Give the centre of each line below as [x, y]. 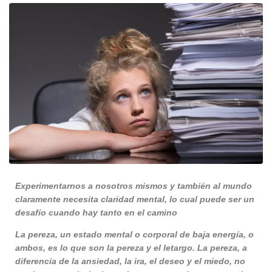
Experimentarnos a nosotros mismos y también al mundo [134, 186]
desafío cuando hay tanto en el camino [96, 213]
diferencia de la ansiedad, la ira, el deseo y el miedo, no [130, 261]
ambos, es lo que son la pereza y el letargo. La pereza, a [131, 248]
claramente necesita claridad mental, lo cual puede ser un [135, 199]
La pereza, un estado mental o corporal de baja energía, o [134, 235]
